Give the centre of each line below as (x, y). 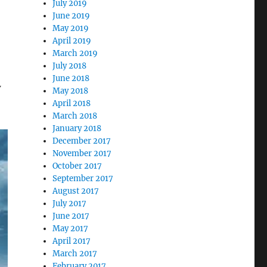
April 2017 (72, 241)
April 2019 (72, 41)
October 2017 (77, 166)
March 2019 (75, 53)
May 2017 (71, 229)
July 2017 (70, 204)
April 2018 (72, 103)
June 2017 (71, 216)
